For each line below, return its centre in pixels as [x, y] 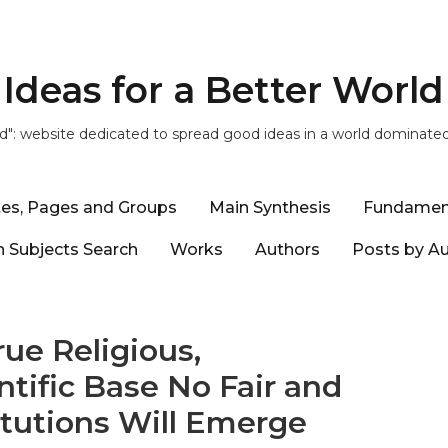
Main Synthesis [270, 207]
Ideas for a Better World [224, 90]
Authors [287, 249]
